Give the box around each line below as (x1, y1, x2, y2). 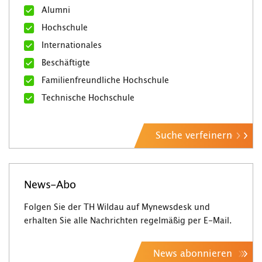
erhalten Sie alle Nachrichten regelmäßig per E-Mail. (24, 216, 232, 225)
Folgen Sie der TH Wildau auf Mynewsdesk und (24, 203, 210, 212)
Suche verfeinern (156, 130, 232, 140)
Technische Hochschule (42, 94, 135, 102)
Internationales (42, 41, 102, 50)
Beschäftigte (42, 58, 90, 67)
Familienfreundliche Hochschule (42, 76, 169, 85)
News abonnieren (153, 249, 232, 258)
